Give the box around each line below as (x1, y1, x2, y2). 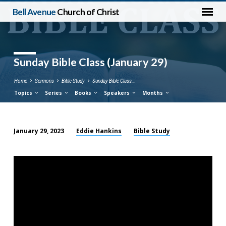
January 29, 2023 (13, 127, 64, 136)
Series (44, 89, 64, 96)
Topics (14, 89, 34, 96)
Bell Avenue (12, 6, 58, 17)
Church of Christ (57, 6, 120, 17)
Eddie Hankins (76, 126, 122, 135)
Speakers (104, 89, 132, 96)
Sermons (34, 78, 54, 84)
